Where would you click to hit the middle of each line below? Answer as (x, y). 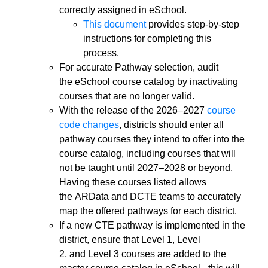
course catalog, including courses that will (147, 154)
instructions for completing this (147, 39)
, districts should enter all (171, 125)
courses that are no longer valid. (129, 96)
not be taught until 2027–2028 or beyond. (146, 168)
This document (115, 25)
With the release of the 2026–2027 (133, 111)
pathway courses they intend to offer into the (152, 139)
